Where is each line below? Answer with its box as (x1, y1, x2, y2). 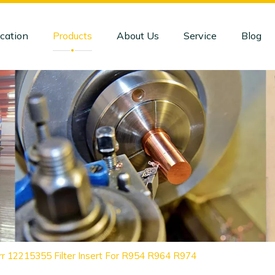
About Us (116, 29, 159, 42)
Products (52, 29, 92, 42)
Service (183, 29, 217, 42)
